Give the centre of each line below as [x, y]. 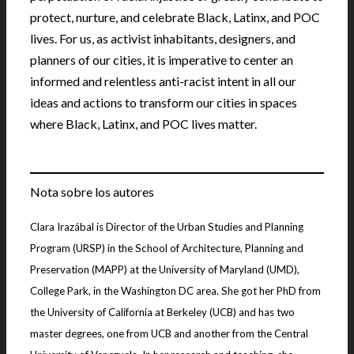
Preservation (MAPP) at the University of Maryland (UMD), [165, 269]
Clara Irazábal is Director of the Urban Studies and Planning [167, 226]
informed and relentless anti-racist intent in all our [163, 81]
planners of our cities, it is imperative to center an [162, 59]
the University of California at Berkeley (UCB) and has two [162, 312]
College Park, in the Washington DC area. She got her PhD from [175, 290]
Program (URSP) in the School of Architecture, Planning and [167, 248]
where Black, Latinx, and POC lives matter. [143, 123]
